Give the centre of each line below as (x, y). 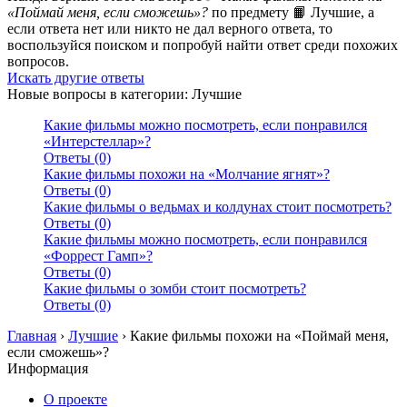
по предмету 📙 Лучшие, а (291, 13)
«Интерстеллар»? (97, 142)
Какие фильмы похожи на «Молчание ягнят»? (187, 174)
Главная (32, 336)
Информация (48, 369)
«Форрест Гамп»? (98, 256)
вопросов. (38, 62)
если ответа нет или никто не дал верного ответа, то (170, 29)
